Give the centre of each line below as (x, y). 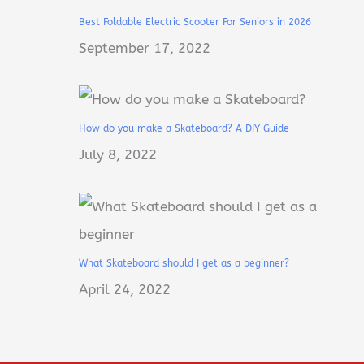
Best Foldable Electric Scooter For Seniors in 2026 (195, 22)
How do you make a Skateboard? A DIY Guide (184, 129)
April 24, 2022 (124, 290)
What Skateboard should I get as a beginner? (185, 264)
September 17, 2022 (144, 48)
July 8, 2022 (117, 155)
